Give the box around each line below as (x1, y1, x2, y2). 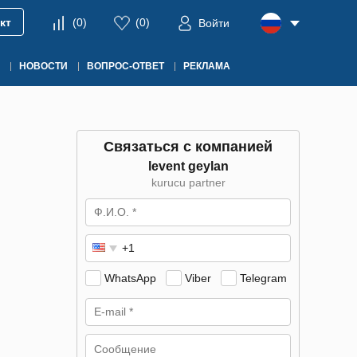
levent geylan (147, 159, 229, 173)
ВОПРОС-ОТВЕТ (87, 61, 164, 72)
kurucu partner (151, 176, 226, 189)
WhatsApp (104, 272, 156, 284)
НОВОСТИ (19, 61, 68, 72)
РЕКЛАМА (183, 61, 230, 72)
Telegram (240, 272, 287, 284)
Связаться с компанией (104, 139, 273, 155)
